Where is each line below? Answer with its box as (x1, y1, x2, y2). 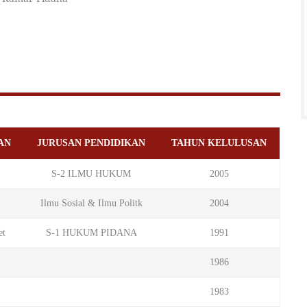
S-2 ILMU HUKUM (51, 169, 131, 179)
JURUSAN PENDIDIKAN (37, 138, 145, 148)
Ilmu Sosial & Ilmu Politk (40, 198, 143, 208)
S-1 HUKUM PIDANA (45, 228, 137, 238)
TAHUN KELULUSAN (171, 138, 267, 148)
